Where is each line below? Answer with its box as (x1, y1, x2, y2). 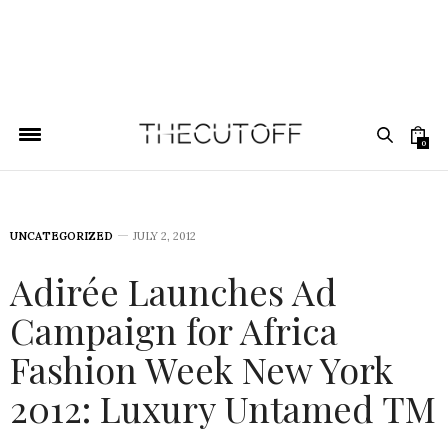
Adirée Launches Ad (10, 267, 337, 315)
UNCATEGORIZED (10, 229, 113, 243)
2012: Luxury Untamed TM (10, 384, 436, 432)
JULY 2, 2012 (133, 229, 196, 243)
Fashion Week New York (10, 345, 393, 393)
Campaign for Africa (10, 306, 338, 354)
